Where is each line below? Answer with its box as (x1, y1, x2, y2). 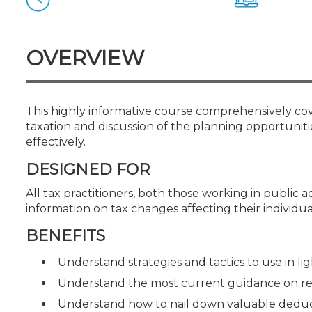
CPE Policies (29, 15, 91, 28)
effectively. (26, 135, 86, 148)
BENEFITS (26, 226, 105, 245)
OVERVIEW (26, 45, 144, 71)
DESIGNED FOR (26, 159, 150, 179)
